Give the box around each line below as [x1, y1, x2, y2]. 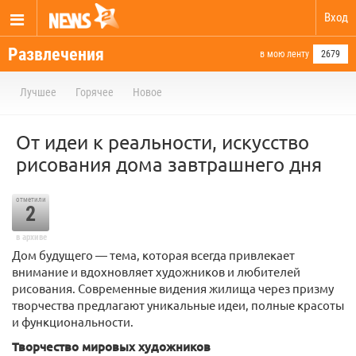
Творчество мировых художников [12, 339, 211, 354]
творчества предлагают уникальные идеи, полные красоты [12, 297, 344, 312]
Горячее [75, 86, 114, 99]
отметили [15, 195, 46, 203]
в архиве [15, 232, 47, 242]
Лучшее [20, 86, 56, 99]
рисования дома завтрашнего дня [16, 153, 322, 176]
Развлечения [8, 44, 104, 64]
